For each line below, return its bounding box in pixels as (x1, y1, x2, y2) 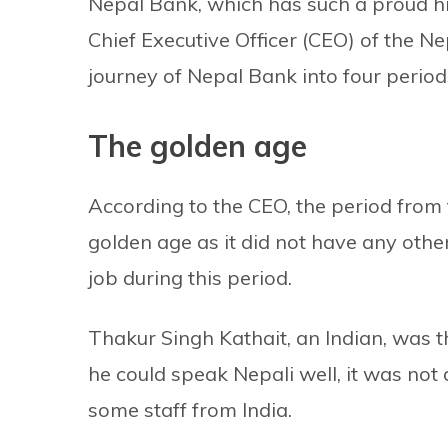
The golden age (88, 127, 307, 166)
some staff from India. (88, 397, 292, 423)
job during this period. (88, 265, 292, 291)
